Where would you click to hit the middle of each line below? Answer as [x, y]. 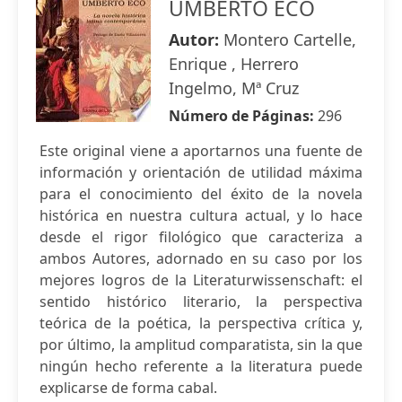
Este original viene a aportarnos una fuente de [201, 151]
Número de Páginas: [243, 116]
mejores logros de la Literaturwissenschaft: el [201, 280]
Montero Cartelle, [290, 39]
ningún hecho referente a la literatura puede [201, 366]
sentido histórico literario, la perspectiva [201, 301]
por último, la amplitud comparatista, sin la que [201, 345]
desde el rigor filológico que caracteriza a [201, 237]
